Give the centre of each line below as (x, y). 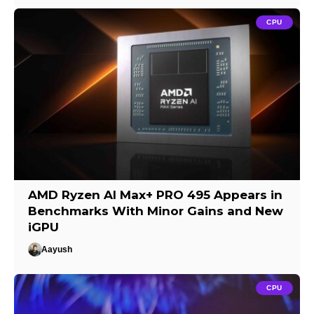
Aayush (57, 249)
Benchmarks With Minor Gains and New (156, 211)
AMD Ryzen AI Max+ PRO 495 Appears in (156, 194)
